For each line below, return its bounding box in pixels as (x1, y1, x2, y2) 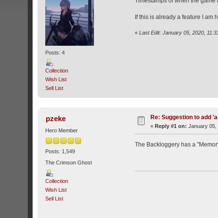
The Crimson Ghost (45, 160, 92, 166)
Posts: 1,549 (45, 148, 75, 155)
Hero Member (45, 127, 78, 133)
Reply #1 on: (155, 123, 187, 129)
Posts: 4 (45, 49, 65, 55)
